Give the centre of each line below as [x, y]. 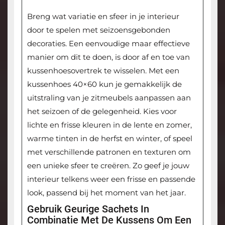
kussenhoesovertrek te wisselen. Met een [103, 71]
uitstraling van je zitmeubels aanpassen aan [109, 98]
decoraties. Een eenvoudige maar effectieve [108, 44]
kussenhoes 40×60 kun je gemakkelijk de [104, 84]
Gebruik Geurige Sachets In [88, 209]
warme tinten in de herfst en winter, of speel [109, 139]
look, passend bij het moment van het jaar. [106, 193]
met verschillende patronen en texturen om [109, 152]
